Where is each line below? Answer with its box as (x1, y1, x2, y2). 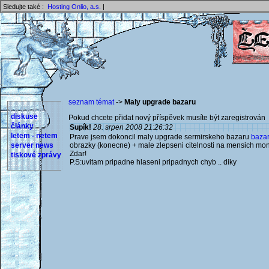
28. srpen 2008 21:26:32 (93, 123, 173, 131)
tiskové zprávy (11, 151, 61, 159)
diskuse (11, 112, 38, 121)
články (11, 122, 34, 130)
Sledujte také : (3, 3, 47, 10)
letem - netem (11, 131, 58, 140)
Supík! (70, 123, 91, 131)
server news (11, 141, 53, 150)
